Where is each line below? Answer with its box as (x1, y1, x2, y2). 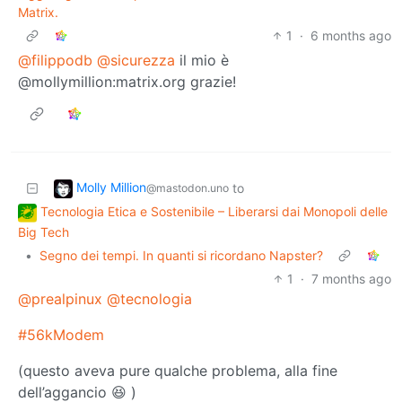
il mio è (175, 51, 229, 70)
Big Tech (18, 223, 69, 240)
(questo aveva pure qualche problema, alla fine (18, 361, 337, 380)
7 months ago (311, 270, 391, 286)
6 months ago (310, 28, 391, 44)
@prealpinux (18, 289, 102, 308)
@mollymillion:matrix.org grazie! (18, 73, 236, 92)
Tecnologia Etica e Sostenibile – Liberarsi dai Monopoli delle (40, 204, 388, 220)
